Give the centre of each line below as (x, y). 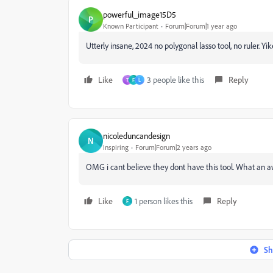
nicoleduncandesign (136, 135)
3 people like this (175, 80)
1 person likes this (164, 201)
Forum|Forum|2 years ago (173, 147)
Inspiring (116, 147)
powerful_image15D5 (140, 14)
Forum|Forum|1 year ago (201, 26)
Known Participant (131, 26)
